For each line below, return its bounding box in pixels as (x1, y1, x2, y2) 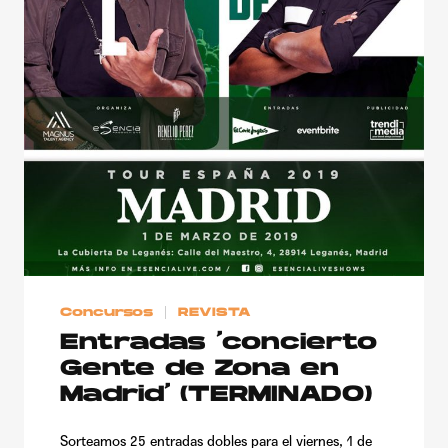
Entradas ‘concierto (60, 331, 377, 355)
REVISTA (178, 306, 252, 319)
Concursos (60, 306, 153, 319)
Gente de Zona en (60, 357, 339, 381)
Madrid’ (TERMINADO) (60, 383, 372, 407)
